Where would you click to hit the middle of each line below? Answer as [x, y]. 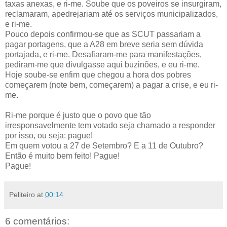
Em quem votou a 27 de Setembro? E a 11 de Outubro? [104, 145]
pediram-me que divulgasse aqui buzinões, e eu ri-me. [102, 64]
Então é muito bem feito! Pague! [62, 156]
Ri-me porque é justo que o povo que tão [78, 115]
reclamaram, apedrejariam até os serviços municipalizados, [111, 14]
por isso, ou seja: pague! [49, 135]
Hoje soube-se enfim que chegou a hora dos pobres [98, 74]
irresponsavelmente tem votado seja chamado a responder [110, 125]
